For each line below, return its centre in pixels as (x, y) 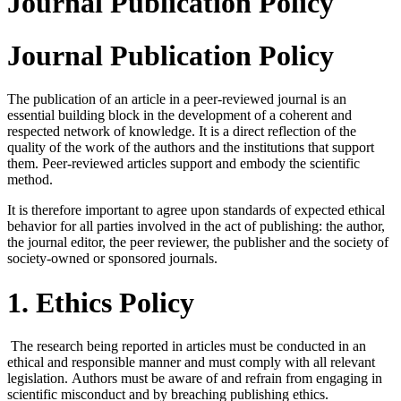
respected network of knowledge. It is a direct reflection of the (182, 132)
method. (30, 180)
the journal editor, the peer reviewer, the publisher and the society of (198, 243)
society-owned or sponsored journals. (112, 259)
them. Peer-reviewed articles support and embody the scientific (183, 164)
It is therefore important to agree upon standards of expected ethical (196, 210)
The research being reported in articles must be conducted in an (188, 346)
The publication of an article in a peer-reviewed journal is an (177, 99)
